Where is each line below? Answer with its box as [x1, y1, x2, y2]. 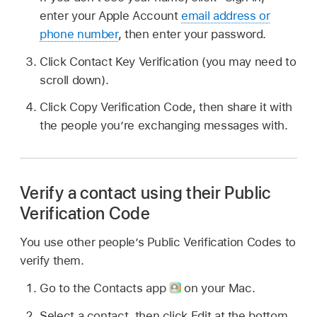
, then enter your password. [117, 26, 267, 41]
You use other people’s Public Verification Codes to [20, 235, 296, 250]
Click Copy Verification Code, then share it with [40, 100, 292, 115]
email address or [181, 8, 270, 23]
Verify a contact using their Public [20, 183, 271, 204]
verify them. [20, 253, 84, 268]
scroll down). [40, 72, 109, 87]
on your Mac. [180, 280, 255, 295]
